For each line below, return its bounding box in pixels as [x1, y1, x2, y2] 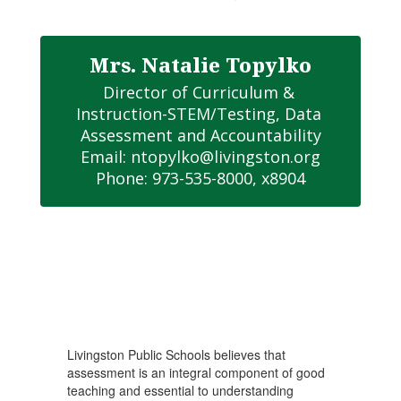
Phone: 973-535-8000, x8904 [96, 167, 305, 189]
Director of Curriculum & [102, 81, 294, 103]
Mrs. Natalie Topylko [90, 51, 311, 78]
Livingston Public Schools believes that [67, 346, 286, 363]
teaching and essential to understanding [67, 381, 294, 399]
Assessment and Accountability [80, 124, 321, 146]
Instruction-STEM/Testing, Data [75, 103, 321, 124]
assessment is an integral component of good [67, 363, 325, 381]
